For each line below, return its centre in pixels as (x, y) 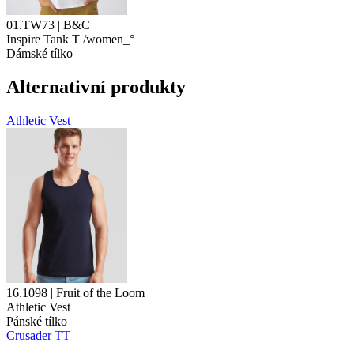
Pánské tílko (37, 321)
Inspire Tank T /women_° (70, 39)
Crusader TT (38, 335)
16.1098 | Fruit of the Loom (75, 292)
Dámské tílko (40, 53)
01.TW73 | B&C (48, 24)
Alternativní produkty (96, 87)
